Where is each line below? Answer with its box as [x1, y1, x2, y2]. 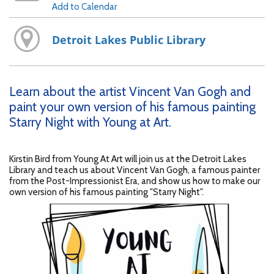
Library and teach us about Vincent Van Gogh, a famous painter [9, 164, 260, 176]
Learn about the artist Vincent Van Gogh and [9, 83, 251, 99]
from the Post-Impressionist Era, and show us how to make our [9, 175, 260, 187]
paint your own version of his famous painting [9, 98, 256, 114]
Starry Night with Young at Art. [9, 114, 171, 130]
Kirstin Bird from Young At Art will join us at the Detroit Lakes [9, 153, 246, 165]
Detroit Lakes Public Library [51, 32, 206, 48]
